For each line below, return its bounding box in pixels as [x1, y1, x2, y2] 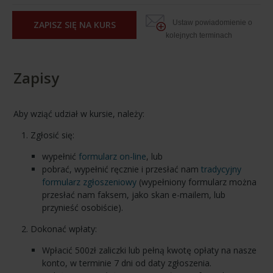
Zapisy [13, 68, 59, 88]
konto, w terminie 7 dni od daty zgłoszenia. [41, 257, 211, 269]
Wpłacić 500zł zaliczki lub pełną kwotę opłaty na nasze [41, 244, 257, 257]
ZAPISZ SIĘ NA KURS [33, 19, 116, 31]
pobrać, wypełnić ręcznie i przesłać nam [41, 163, 201, 175]
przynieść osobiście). [41, 202, 123, 214]
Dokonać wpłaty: [30, 223, 97, 235]
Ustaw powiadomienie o [170, 18, 252, 27]
